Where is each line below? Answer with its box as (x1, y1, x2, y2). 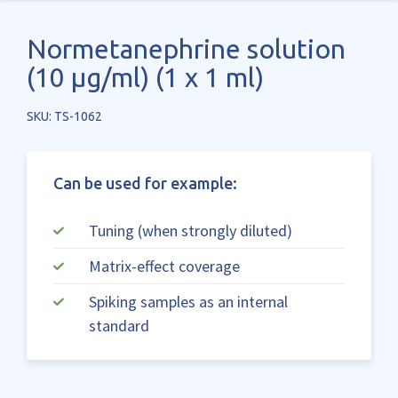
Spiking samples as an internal (88, 291, 288, 312)
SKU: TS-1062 (27, 109, 102, 123)
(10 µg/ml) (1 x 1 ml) (27, 62, 264, 92)
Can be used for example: (53, 174, 237, 192)
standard (89, 315, 149, 336)
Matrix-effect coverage (88, 256, 240, 276)
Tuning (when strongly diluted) (88, 220, 292, 241)
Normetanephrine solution (27, 34, 346, 64)
